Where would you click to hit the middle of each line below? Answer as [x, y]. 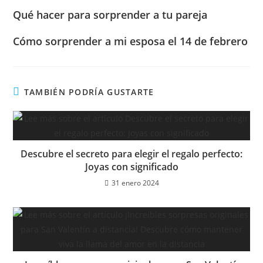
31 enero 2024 [135, 183]
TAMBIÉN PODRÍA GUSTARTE [89, 92]
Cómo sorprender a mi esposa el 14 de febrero [131, 41]
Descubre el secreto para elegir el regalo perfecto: [131, 154]
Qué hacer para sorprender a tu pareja [110, 15]
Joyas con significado [131, 167]
